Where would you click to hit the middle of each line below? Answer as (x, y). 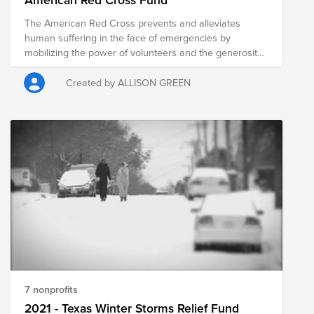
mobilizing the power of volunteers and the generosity (143, 52)
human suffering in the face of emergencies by (128, 37)
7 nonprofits (51, 289)
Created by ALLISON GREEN (129, 82)
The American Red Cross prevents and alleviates (132, 22)
